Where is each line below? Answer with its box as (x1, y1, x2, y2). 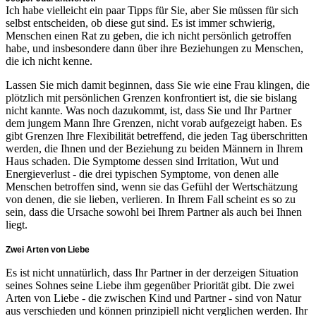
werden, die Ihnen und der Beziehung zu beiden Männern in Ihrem (6, 142, 303, 154)
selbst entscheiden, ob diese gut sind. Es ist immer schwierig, (6, 16, 275, 29)
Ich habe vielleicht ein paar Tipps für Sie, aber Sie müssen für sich (6, 4, 298, 16)
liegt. (6, 218, 28, 231)
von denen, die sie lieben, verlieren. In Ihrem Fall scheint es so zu (6, 193, 296, 205)
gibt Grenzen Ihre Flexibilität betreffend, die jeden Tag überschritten (6, 129, 308, 142)
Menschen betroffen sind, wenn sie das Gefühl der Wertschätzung (6, 180, 298, 193)
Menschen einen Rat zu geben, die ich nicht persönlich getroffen (6, 29, 291, 42)
